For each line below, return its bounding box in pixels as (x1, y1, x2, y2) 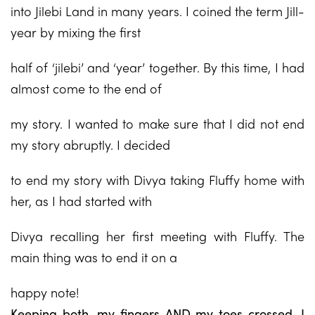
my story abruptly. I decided (11, 136, 170, 153)
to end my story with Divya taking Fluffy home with (11, 171, 304, 188)
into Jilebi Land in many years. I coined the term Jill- (11, 2, 304, 20)
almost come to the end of (11, 79, 162, 97)
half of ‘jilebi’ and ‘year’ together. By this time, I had (11, 58, 304, 76)
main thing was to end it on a (11, 248, 177, 266)
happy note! (11, 283, 79, 301)
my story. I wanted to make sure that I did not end (11, 115, 304, 132)
